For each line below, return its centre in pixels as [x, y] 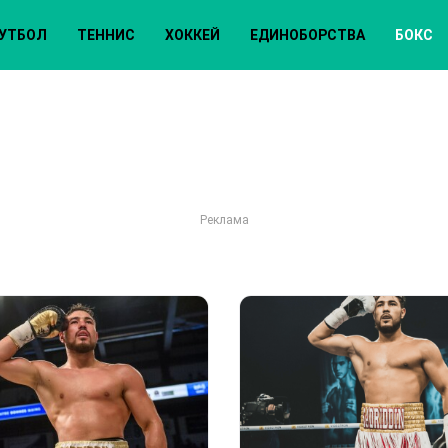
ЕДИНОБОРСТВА [307, 34]
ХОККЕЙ [192, 34]
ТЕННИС [105, 34]
